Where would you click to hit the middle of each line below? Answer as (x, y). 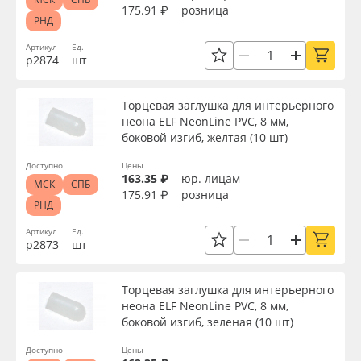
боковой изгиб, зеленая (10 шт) (207, 322)
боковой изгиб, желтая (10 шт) (205, 137)
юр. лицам (211, 178)
